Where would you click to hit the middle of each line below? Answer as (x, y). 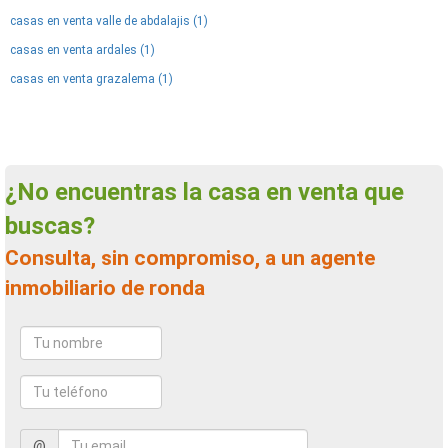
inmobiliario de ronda (105, 288)
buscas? (50, 226)
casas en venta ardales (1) (82, 50)
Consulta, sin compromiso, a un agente (12, 258)
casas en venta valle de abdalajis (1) (109, 21)
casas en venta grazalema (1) (91, 79)
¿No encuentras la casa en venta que (20, 192)
